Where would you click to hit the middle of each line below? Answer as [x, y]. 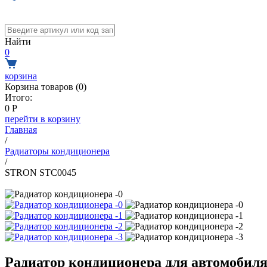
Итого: [18, 97]
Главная [21, 130]
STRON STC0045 [41, 173]
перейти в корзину [43, 119]
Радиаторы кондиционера [57, 151]
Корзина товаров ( [42, 87]
